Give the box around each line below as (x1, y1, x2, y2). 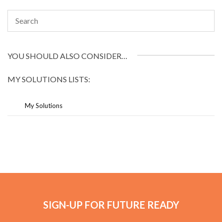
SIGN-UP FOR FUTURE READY (43, 198, 179, 211)
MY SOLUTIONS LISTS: (7, 74, 90, 84)
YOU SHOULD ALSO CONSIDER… (7, 51, 127, 60)
